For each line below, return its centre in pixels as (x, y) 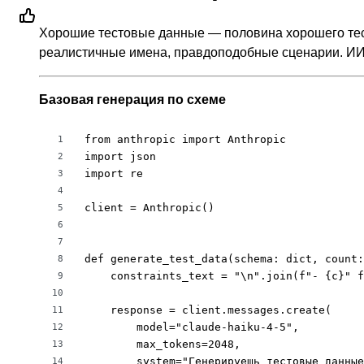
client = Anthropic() (149, 208)
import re (114, 174)
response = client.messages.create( (208, 310)
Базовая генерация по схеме (132, 100)
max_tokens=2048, (162, 344)
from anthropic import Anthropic (185, 140)
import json (120, 157)
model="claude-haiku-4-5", (192, 327)
